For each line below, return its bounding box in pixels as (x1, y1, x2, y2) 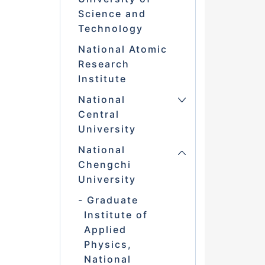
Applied (83, 224, 127, 236)
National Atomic (77, 43, 167, 56)
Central (77, 108, 119, 121)
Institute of (83, 209, 148, 221)
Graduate (86, 194, 138, 206)
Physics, (83, 238, 132, 251)
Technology (77, 22, 143, 35)
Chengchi (77, 159, 131, 171)
